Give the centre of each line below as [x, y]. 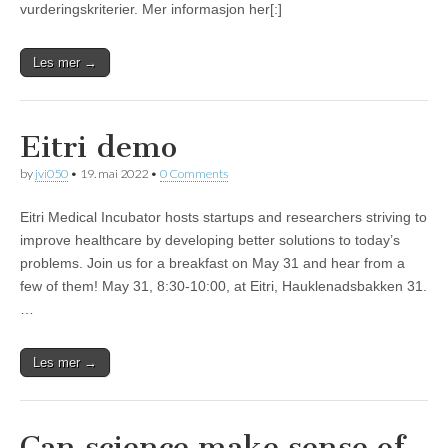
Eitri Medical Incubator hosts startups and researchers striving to [223, 217]
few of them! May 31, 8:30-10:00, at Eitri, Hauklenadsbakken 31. [223, 286]
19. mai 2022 [114, 174]
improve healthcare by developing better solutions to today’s [210, 240]
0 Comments [194, 174]
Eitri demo [98, 147]
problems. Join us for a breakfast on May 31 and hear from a [212, 263]
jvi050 [51, 174]
